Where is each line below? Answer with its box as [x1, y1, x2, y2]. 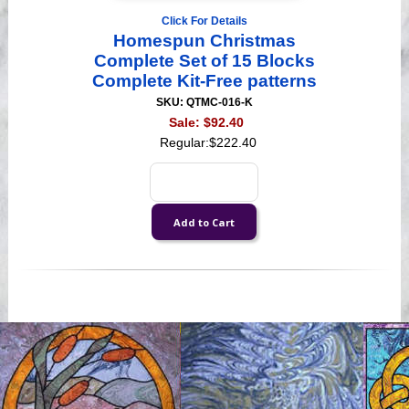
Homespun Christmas [112, 31, 296, 51]
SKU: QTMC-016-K [155, 96, 253, 110]
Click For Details [161, 15, 247, 28]
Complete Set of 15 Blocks [93, 51, 315, 71]
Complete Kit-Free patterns [91, 71, 317, 91]
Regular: [159, 135, 209, 151]
